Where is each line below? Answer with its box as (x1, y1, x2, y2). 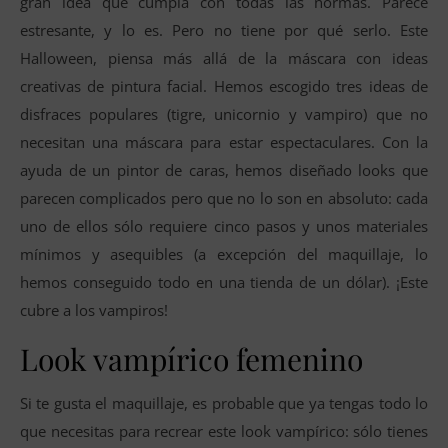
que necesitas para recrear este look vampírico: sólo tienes (20, 420, 428, 441)
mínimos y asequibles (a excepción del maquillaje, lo (20, 243, 428, 264)
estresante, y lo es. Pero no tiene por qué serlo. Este (20, 19, 428, 40)
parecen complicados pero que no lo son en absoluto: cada (20, 187, 428, 208)
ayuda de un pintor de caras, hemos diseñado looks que (20, 159, 428, 180)
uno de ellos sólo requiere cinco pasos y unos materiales (20, 215, 428, 236)
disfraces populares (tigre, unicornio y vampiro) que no (20, 103, 428, 124)
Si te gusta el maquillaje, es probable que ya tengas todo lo (20, 392, 428, 413)
